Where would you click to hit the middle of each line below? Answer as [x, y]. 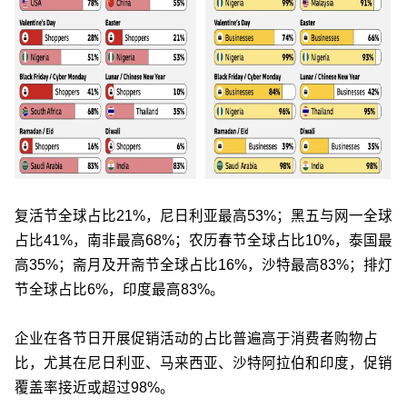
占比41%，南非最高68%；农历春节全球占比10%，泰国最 [203, 240]
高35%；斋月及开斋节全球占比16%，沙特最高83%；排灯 [203, 264]
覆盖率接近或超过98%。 [94, 387]
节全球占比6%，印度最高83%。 [119, 289]
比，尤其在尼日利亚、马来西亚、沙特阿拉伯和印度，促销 [203, 362]
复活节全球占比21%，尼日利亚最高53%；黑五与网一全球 [203, 215]
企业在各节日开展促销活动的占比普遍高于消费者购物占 [196, 338]
